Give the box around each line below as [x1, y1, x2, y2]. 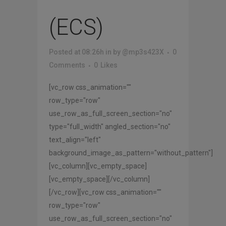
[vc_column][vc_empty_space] [49, 162, 147, 171]
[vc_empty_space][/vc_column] [49, 175, 150, 184]
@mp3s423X [122, 48, 164, 56]
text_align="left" [49, 136, 101, 144]
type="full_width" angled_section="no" [49, 123, 171, 131]
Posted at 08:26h [49, 48, 104, 56]
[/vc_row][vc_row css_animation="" [49, 188, 161, 197]
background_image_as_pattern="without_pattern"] [49, 149, 213, 157]
